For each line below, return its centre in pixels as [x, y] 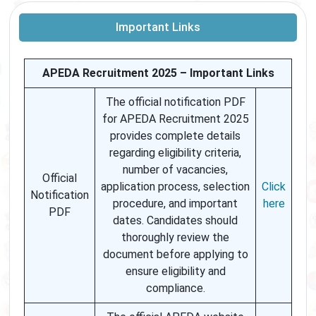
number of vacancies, [175, 170]
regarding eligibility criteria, [175, 153]
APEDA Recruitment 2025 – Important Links [158, 73]
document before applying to [175, 255]
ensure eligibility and [175, 272]
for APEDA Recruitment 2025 [175, 119]
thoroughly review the [175, 238]
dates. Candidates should [175, 221]
